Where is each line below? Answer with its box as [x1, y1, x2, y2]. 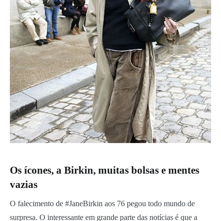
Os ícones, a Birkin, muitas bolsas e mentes [10, 164, 199, 177]
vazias [10, 179, 37, 191]
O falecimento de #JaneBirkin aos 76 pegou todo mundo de [10, 199, 195, 208]
